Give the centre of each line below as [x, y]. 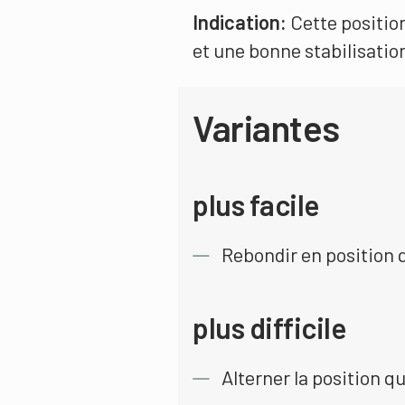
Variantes [266, 127]
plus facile [256, 204]
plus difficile [269, 327]
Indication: [240, 22]
